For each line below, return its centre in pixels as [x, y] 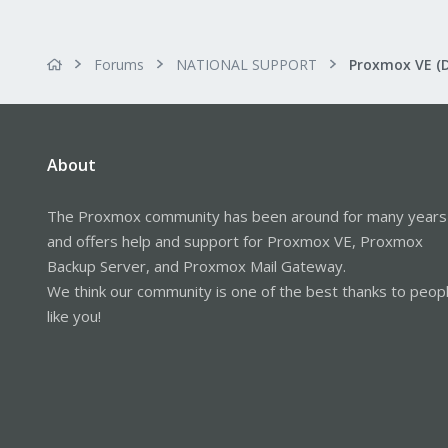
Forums [119, 64]
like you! [74, 315]
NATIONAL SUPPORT [246, 64]
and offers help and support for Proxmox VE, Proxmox [235, 240]
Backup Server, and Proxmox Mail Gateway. [196, 265]
